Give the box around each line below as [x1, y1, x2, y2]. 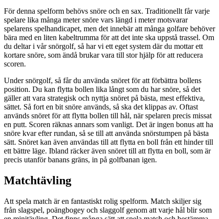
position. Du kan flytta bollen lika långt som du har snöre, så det [4, 85, 200, 94]
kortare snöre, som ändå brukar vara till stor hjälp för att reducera [4, 51, 203, 60]
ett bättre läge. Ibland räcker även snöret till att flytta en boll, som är [4, 147, 211, 155]
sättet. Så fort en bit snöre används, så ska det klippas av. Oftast [4, 103, 198, 111]
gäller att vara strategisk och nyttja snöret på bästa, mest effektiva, [4, 94, 205, 103]
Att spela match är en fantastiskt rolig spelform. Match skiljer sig [4, 197, 201, 205]
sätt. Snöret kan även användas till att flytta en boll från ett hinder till [4, 138, 213, 147]
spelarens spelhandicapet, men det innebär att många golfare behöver [4, 24, 215, 33]
